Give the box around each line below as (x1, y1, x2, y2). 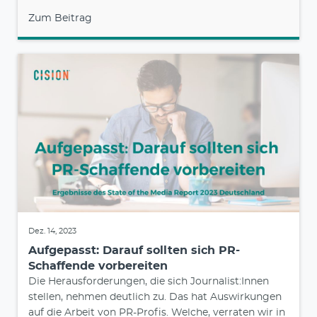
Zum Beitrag (28, 13, 92, 24)
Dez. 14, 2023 (28, 227, 76, 236)
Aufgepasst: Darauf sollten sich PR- (28, 245, 240, 257)
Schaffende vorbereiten (28, 260, 168, 272)
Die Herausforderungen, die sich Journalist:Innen (28, 277, 269, 287)
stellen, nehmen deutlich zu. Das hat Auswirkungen (28, 292, 282, 303)
